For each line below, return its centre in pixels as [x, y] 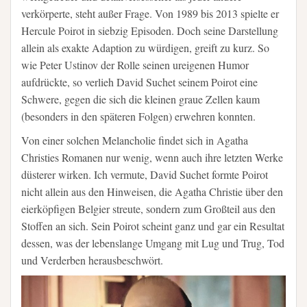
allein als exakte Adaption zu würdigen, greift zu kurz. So [145, 48]
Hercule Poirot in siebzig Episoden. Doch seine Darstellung [150, 31]
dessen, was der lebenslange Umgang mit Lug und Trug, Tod [153, 243]
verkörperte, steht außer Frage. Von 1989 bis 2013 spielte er [150, 14]
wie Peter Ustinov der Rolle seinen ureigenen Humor [135, 65]
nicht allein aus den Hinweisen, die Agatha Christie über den [152, 192]
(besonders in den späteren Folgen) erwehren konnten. [138, 116]
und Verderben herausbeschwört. [92, 260]
